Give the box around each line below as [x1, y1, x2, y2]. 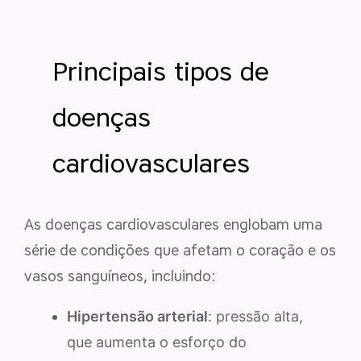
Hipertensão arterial [67, 307, 208, 325]
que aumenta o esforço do [67, 333, 247, 351]
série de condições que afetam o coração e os [24, 241, 336, 259]
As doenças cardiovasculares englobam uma [24, 215, 322, 234]
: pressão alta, [208, 307, 303, 325]
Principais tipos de [52, 55, 269, 87]
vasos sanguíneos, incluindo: [24, 267, 216, 285]
